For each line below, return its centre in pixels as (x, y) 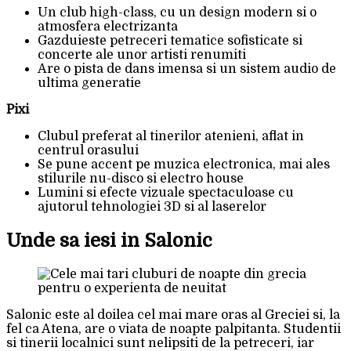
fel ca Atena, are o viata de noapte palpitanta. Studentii (174, 329)
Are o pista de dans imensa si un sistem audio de (187, 69)
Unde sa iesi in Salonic (109, 241)
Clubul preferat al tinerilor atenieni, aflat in (171, 137)
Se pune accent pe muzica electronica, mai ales (184, 165)
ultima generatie (89, 83)
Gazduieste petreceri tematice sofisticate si (170, 41)
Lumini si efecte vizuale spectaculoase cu (166, 193)
